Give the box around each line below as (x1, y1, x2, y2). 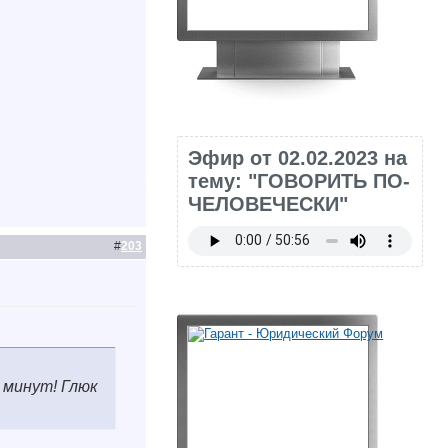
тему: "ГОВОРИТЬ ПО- (188, 169, 411, 192)
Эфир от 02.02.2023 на (188, 146, 408, 169)
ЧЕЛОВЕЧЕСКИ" (188, 192, 349, 215)
